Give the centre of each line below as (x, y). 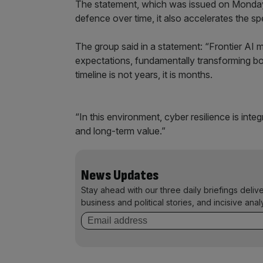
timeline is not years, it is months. (144, 75)
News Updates (120, 175)
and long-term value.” (120, 131)
